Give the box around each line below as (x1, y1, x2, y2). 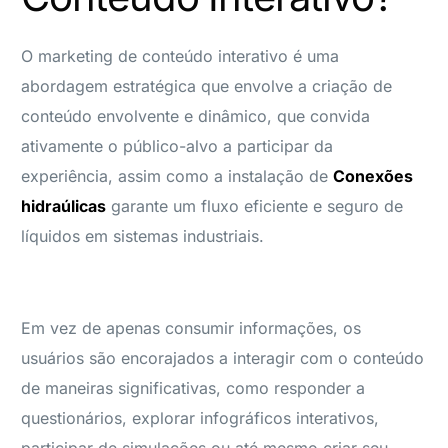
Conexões (333, 165, 414, 186)
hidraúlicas (21, 195, 107, 216)
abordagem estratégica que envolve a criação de (21, 75, 393, 96)
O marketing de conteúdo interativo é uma (21, 45, 340, 66)
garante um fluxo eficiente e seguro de (106, 195, 404, 216)
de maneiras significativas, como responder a (21, 377, 366, 398)
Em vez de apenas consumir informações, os (21, 317, 362, 338)
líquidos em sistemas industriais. (21, 225, 270, 246)
